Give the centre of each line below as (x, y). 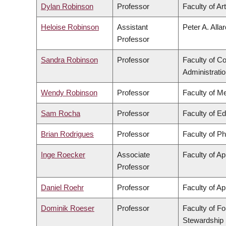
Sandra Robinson (69, 60)
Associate (133, 155)
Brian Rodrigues (67, 134)
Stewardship (203, 220)
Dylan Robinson (67, 7)
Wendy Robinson (69, 93)
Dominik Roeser (68, 208)
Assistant (132, 27)
